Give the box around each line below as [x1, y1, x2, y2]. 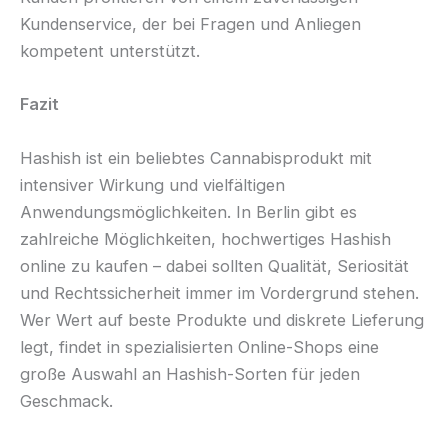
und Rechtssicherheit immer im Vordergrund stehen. [20, 282, 419, 303]
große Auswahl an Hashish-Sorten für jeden [20, 363, 360, 384]
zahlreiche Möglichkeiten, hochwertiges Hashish [20, 228, 391, 249]
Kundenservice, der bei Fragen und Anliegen [20, 14, 361, 35]
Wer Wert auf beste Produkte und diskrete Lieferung [20, 309, 424, 330]
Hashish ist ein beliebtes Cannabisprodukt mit [20, 147, 372, 168]
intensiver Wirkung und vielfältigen [20, 174, 285, 195]
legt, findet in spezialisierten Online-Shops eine [20, 336, 379, 357]
